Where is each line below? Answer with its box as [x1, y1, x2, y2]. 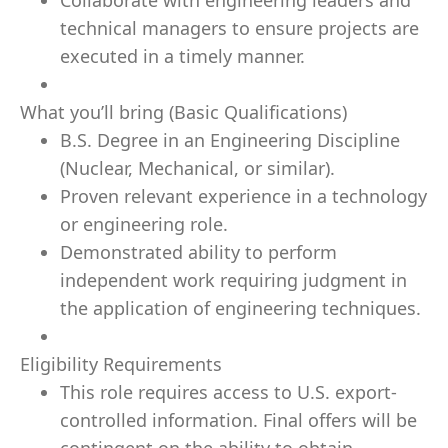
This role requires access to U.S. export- [60, 380, 397, 404]
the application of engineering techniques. [60, 296, 421, 320]
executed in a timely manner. [60, 44, 305, 68]
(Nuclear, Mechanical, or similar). [60, 156, 335, 180]
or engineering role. [60, 212, 228, 236]
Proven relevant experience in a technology [60, 184, 427, 208]
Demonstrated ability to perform [60, 240, 337, 264]
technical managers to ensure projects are [60, 16, 419, 40]
